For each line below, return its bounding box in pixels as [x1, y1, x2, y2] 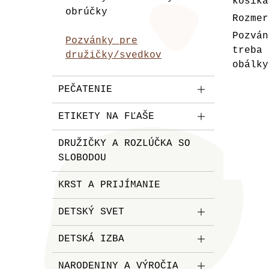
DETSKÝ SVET [58, 207, 124, 217]
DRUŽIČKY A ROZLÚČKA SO [58, 138, 190, 149]
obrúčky [65, 7, 107, 17]
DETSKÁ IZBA [58, 234, 124, 244]
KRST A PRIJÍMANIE [58, 180, 160, 190]
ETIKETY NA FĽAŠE [58, 111, 154, 122]
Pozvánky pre [65, 35, 138, 46]
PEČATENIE [58, 84, 112, 95]
